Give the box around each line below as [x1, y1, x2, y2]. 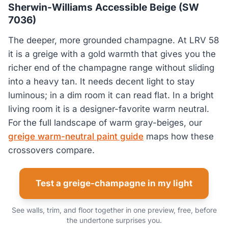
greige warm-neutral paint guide [8, 131, 144, 142]
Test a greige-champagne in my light [36, 178, 192, 189]
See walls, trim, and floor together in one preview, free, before [11, 206, 217, 215]
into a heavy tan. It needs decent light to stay [8, 76, 195, 87]
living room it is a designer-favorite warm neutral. [8, 104, 209, 115]
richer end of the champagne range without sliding [8, 63, 214, 73]
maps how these [144, 131, 214, 142]
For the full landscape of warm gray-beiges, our [8, 118, 202, 128]
